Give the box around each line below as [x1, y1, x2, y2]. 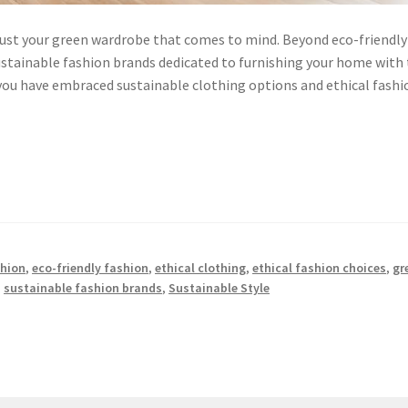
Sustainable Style [168, 279, 270, 296]
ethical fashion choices [252, 259, 387, 276]
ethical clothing [155, 259, 247, 276]
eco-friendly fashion [32, 259, 149, 276]
